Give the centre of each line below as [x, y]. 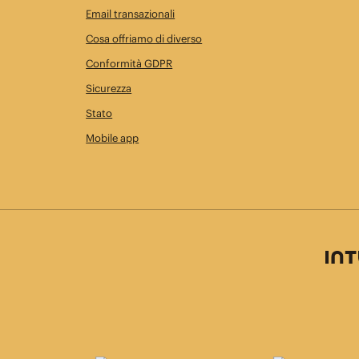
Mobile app [113, 137]
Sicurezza [109, 88]
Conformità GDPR [129, 63]
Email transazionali [131, 13]
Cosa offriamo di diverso [144, 38]
